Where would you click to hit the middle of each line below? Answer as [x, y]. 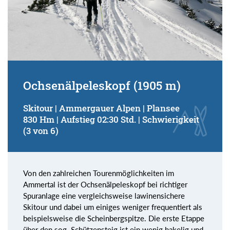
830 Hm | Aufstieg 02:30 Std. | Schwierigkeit [111, 119]
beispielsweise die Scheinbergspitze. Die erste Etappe [114, 218]
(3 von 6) [41, 130]
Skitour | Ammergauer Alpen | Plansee [101, 108]
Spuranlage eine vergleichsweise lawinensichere [104, 195]
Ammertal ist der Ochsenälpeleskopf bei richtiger [105, 184]
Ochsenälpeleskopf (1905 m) [102, 85]
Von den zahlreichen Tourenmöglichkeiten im [99, 173]
